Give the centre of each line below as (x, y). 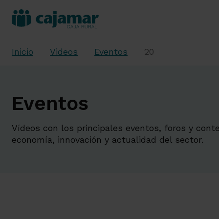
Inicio (22, 52)
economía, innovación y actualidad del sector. (108, 140)
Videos (64, 52)
